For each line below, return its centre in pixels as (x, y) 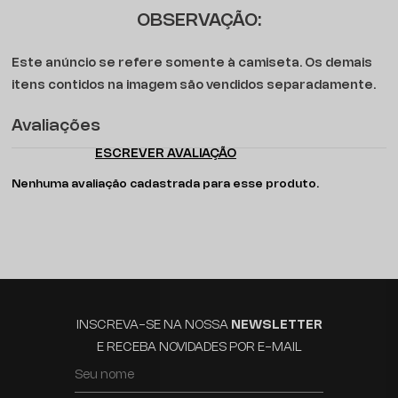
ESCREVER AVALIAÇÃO (165, 154)
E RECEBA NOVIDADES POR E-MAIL (199, 348)
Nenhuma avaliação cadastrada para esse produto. (166, 184)
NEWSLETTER (276, 326)
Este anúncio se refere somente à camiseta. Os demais (192, 64)
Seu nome (104, 375)
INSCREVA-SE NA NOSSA (153, 326)
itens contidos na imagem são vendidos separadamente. (194, 86)
